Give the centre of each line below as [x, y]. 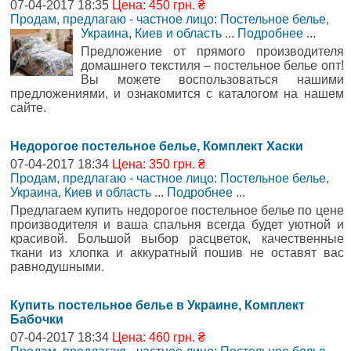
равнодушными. [57, 266]
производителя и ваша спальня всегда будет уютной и [177, 224]
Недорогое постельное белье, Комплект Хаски [157, 146]
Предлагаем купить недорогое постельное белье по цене [177, 210]
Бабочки [37, 319]
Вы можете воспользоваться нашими [212, 79]
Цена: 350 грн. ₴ [159, 164]
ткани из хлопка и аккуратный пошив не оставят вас [177, 252]
